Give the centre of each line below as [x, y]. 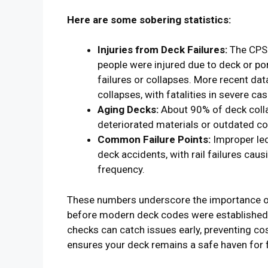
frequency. [121, 170]
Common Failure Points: [154, 140]
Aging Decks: [128, 110]
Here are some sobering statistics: [149, 19]
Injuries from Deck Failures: [162, 50]
